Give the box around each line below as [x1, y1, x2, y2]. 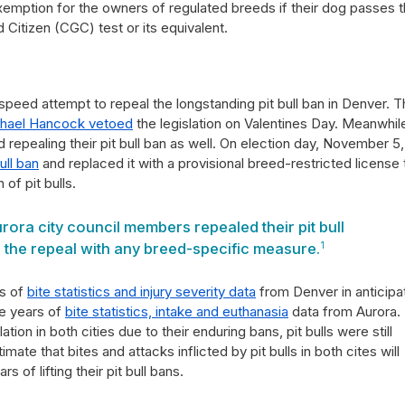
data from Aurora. [288, 303, 400, 320]
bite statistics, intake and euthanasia [65, 303, 288, 320]
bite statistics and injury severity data [27, 283, 256, 300]
